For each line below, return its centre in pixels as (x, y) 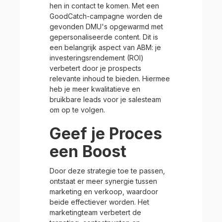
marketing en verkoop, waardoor (104, 192)
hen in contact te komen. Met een (104, 6)
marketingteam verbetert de (95, 212)
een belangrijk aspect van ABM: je (105, 47)
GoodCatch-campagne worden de (106, 16)
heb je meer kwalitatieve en (95, 89)
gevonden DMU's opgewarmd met (106, 27)
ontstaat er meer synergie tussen (103, 181)
